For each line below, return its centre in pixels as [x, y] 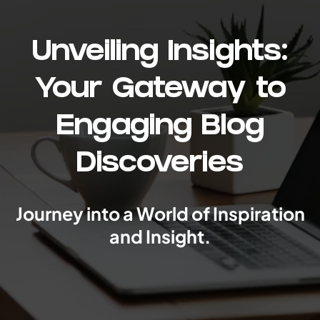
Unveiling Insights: [160, 55]
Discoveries [160, 166]
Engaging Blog [160, 129]
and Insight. [160, 237]
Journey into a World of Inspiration [160, 214]
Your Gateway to [160, 92]
